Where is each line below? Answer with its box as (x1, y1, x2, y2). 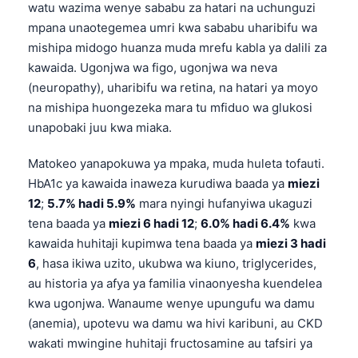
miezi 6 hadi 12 (109, 216, 194, 232)
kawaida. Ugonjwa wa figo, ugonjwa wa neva (28, 60, 277, 76)
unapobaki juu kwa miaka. (28, 120, 172, 136)
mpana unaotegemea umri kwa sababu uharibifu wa (28, 20, 317, 36)
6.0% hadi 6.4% (201, 216, 290, 232)
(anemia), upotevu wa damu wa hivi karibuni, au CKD (28, 316, 323, 332)
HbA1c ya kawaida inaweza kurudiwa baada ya (28, 176, 288, 192)
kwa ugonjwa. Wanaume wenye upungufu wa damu (28, 296, 315, 312)
